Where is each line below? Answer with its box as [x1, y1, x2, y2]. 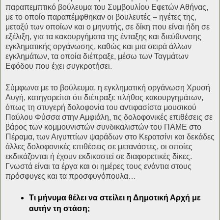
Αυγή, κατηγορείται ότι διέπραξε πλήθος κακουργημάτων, [5, 93, 203, 102]
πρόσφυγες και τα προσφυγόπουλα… [5, 171, 136, 180]
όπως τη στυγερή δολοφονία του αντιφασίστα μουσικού [5, 103, 196, 111]
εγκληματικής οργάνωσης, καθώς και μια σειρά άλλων [5, 42, 192, 51]
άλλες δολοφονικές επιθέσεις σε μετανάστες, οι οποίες [5, 142, 192, 151]
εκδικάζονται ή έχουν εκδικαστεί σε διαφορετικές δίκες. [5, 152, 192, 161]
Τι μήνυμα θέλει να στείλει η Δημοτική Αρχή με [28, 193, 201, 202]
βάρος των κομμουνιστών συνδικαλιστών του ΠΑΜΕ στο [5, 122, 201, 131]
